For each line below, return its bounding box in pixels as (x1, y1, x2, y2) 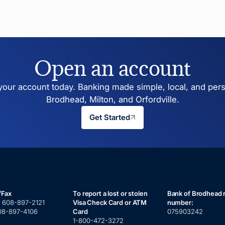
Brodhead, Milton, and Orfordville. (46, 94, 179, 104)
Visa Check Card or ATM (73, 198, 147, 207)
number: (167, 198, 193, 207)
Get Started (89, 113, 130, 122)
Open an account (34, 55, 191, 81)
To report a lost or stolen (73, 189, 148, 198)
